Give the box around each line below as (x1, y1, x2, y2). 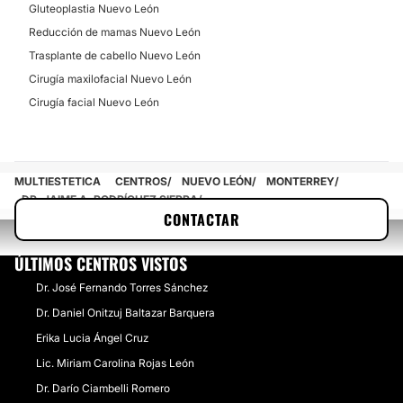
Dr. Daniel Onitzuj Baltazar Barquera (36, 306, 215, 319)
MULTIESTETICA (14, 175, 101, 188)
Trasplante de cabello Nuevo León (29, 49, 201, 62)
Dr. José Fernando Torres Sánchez (36, 281, 208, 294)
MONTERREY (266, 175, 335, 188)
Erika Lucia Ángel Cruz (36, 331, 148, 345)
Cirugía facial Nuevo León (29, 95, 159, 109)
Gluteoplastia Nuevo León (29, 2, 159, 15)
